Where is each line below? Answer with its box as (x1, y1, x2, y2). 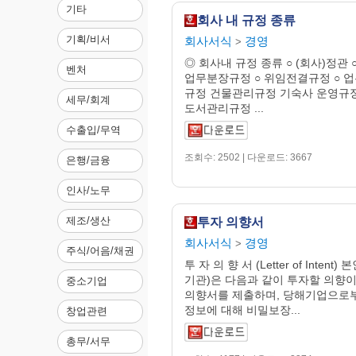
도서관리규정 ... (184, 101, 264, 114)
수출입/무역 (66, 124, 121, 137)
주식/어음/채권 (66, 245, 134, 257)
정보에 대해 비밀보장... (184, 303, 300, 316)
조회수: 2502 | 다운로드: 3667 (184, 151, 312, 163)
